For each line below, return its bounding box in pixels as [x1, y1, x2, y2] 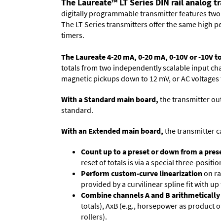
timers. [61, 30, 84, 40]
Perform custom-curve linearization [81, 168, 202, 178]
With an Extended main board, [61, 125, 163, 136]
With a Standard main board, [61, 94, 158, 104]
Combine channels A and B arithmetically [81, 189, 220, 200]
